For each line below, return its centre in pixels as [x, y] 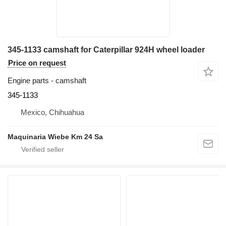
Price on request [37, 63]
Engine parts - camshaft [47, 80]
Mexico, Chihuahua [52, 112]
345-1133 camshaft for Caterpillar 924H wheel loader [106, 50]
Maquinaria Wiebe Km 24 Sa [55, 137]
